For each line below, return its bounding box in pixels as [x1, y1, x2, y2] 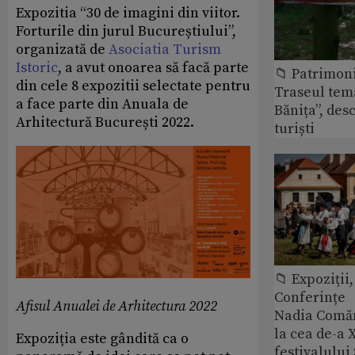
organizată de [16, 40, 109, 59]
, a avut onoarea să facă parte [58, 59, 249, 78]
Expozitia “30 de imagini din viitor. [16, 4, 240, 23]
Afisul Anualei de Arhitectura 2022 [16, 296, 217, 315]
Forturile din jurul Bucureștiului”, [16, 22, 236, 41]
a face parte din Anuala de [16, 95, 189, 114]
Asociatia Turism [109, 40, 221, 59]
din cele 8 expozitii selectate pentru [16, 77, 250, 96]
